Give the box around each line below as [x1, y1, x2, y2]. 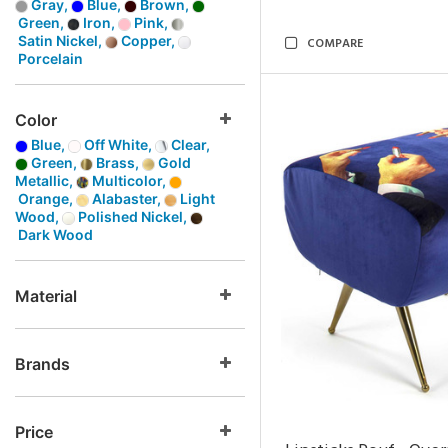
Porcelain [15, 50, 83, 67]
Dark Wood [15, 226, 93, 243]
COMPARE [307, 34, 363, 54]
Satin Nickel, [15, 32, 105, 49]
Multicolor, [89, 172, 169, 189]
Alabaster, [89, 190, 164, 207]
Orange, [15, 190, 76, 207]
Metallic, [15, 172, 76, 189]
